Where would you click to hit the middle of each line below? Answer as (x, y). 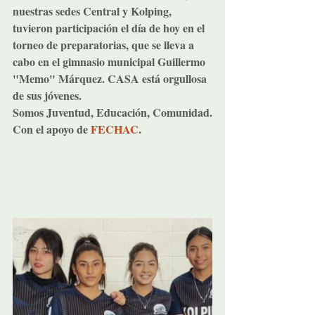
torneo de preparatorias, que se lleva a (105, 44)
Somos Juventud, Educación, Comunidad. (112, 112)
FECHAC (115, 129)
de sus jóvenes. (47, 95)
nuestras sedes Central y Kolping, (94, 11)
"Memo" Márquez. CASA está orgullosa (111, 78)
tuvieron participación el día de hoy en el (110, 27)
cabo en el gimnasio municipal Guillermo (110, 61)
